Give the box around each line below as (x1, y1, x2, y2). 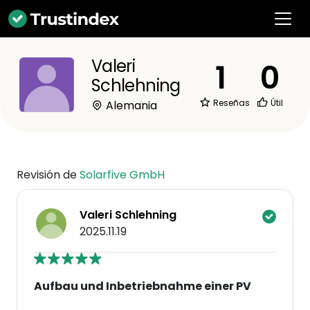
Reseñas (211, 97, 250, 109)
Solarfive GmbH (80, 167, 165, 183)
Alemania (103, 98, 157, 113)
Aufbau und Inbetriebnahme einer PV (34, 278, 251, 294)
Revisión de (17, 167, 80, 183)
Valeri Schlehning (80, 207, 176, 223)
